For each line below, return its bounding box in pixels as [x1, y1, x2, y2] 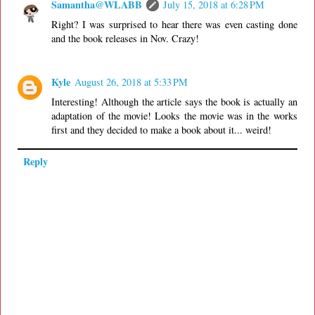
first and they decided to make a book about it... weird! [51, 122, 272, 136]
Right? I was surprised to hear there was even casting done [51, 17, 297, 31]
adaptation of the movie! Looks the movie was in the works [51, 108, 297, 122]
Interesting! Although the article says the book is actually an [51, 94, 297, 108]
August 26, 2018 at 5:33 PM [75, 75, 188, 89]
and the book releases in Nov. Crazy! [51, 31, 200, 45]
